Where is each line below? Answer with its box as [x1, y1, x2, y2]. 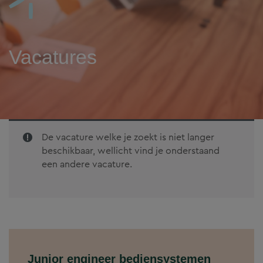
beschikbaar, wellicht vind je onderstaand [42, 144, 220, 158]
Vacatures [9, 46, 97, 69]
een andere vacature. [42, 157, 132, 171]
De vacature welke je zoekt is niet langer [42, 130, 214, 144]
